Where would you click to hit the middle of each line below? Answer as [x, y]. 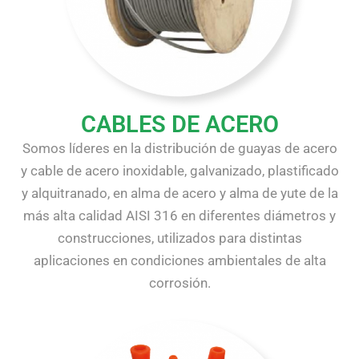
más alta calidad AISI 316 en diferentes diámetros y [179, 216]
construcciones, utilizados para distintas [179, 238]
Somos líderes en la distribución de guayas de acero [179, 149]
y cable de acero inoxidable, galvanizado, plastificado [179, 171]
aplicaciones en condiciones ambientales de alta [179, 261]
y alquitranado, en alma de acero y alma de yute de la [179, 194]
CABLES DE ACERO [179, 125]
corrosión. [179, 283]
